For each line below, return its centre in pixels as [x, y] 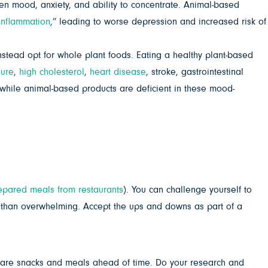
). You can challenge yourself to [188, 190]
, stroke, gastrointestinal [195, 72]
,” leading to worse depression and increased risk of [158, 22]
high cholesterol [52, 72]
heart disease [118, 72]
